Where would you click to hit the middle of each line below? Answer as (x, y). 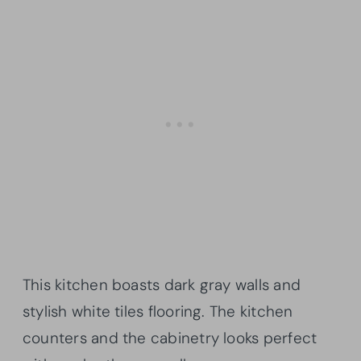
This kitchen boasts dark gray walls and (162, 285)
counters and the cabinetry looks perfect (170, 338)
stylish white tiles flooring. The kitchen (158, 312)
